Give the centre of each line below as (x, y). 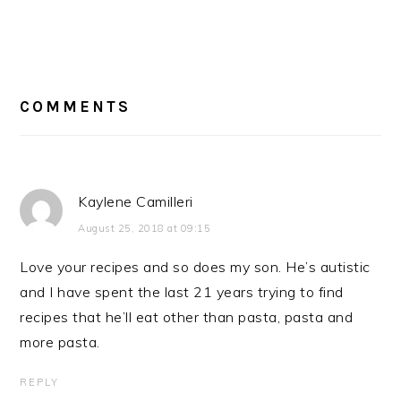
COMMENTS (76, 107)
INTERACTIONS (97, 86)
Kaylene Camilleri (136, 202)
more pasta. (60, 342)
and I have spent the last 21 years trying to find (182, 292)
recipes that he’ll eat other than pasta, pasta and (187, 317)
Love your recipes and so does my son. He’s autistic (195, 267)
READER (60, 64)
